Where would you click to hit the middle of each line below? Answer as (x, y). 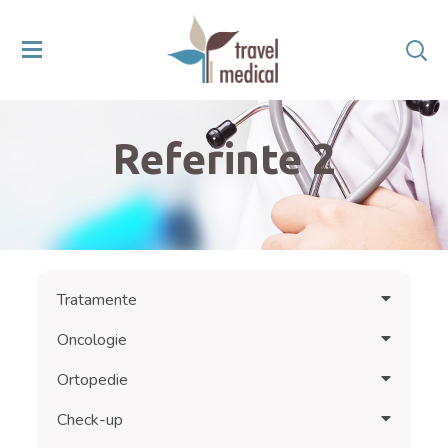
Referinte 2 (224, 158)
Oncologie (92, 340)
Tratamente (97, 300)
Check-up (90, 420)
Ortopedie (93, 380)
